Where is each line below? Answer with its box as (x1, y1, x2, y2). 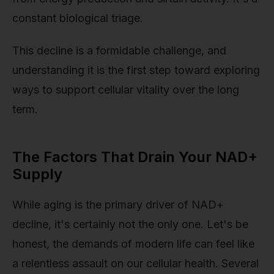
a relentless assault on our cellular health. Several (12, 256, 259, 270)
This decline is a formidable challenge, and (12, 44, 226, 57)
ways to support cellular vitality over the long (12, 83, 239, 97)
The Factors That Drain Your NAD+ (12, 148, 257, 166)
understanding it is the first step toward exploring (12, 64, 260, 77)
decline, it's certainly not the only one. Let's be (12, 217, 248, 231)
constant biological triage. (12, 11, 143, 24)
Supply (12, 165, 62, 183)
